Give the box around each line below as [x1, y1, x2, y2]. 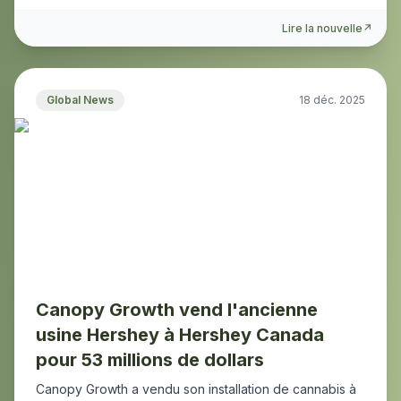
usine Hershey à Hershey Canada [36, 324, 324, 346]
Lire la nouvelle [282, 21, 363, 35]
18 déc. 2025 [299, 93, 365, 107]
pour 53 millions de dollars [36, 349, 264, 371]
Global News [47, 93, 114, 107]
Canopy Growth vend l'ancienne [36, 299, 318, 320]
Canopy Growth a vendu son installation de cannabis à [36, 381, 356, 397]
